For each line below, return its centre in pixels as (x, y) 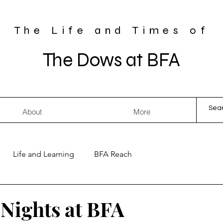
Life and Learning (44, 154)
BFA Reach (113, 154)
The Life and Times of (111, 30)
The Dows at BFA (111, 60)
